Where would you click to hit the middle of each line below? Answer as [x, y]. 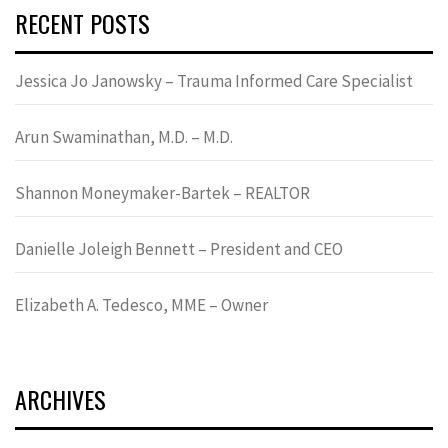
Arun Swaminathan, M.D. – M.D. [124, 136]
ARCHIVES [60, 398]
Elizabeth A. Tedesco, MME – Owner [141, 304]
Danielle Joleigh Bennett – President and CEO [179, 248]
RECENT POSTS [82, 22]
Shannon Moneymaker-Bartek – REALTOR [162, 192]
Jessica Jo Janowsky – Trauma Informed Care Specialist [214, 80]
